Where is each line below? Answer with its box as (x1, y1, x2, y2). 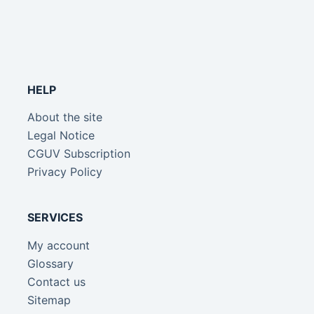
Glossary (27, 257, 74, 271)
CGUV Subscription (27, 146, 131, 161)
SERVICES (27, 210, 83, 225)
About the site (27, 110, 103, 125)
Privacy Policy (27, 165, 103, 179)
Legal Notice (27, 128, 95, 143)
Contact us (27, 275, 86, 289)
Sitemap (27, 293, 71, 308)
